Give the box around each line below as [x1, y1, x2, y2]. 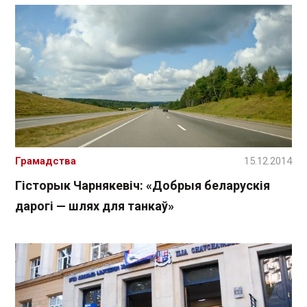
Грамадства [15, 155, 76, 168]
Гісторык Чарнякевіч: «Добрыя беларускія [15, 178, 270, 193]
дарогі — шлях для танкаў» [15, 199, 174, 214]
